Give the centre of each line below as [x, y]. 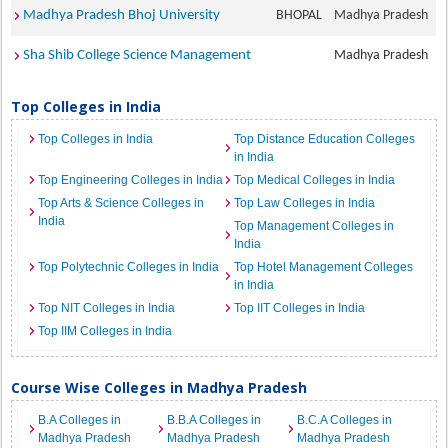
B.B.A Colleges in [214, 420]
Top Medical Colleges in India [314, 180]
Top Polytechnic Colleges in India [129, 267]
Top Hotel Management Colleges [323, 267]
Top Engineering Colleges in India [131, 180]
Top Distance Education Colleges [324, 139]
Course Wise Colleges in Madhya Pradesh [159, 387]
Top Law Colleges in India [304, 203]
